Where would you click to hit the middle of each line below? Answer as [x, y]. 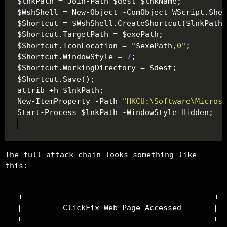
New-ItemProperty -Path [70, 101]
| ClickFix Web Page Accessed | [118, 207]
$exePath [154, 45]
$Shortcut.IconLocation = [74, 45]
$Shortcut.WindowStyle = [72, 56]
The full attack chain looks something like [101, 154]
